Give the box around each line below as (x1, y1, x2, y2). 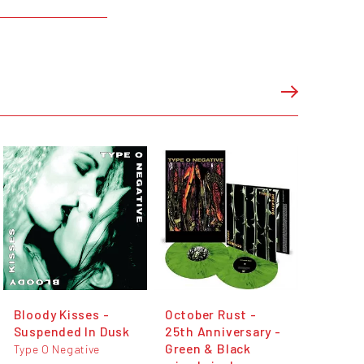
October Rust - (164, 305, 257, 322)
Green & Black (164, 340, 251, 356)
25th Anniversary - (164, 323, 281, 339)
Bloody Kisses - (13, 305, 110, 322)
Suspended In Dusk (13, 323, 130, 339)
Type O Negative (13, 341, 101, 356)
